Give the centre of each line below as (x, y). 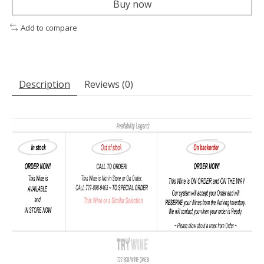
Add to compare (49, 27)
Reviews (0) (109, 85)
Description (44, 85)
